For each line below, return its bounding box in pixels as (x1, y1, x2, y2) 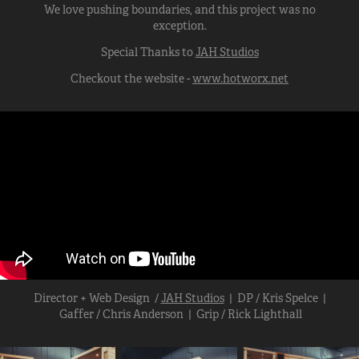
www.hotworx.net (192, 71, 288, 86)
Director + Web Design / (33, 291, 161, 306)
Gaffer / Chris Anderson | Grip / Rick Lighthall (57, 307, 302, 322)
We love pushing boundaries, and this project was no (43, 2, 316, 17)
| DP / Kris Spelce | (224, 291, 326, 306)
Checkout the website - (71, 71, 192, 86)
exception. (152, 18, 207, 33)
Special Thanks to (100, 45, 196, 59)
